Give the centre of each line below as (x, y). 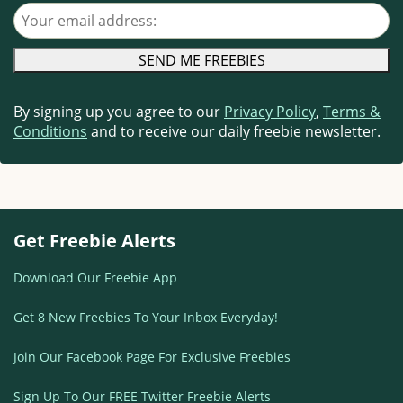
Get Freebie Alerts (94, 240)
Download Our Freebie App (95, 277)
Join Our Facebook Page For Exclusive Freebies (152, 356)
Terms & (352, 111)
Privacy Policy (270, 111)
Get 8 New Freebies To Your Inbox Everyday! (146, 317)
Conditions (50, 131)
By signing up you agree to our (119, 111)
